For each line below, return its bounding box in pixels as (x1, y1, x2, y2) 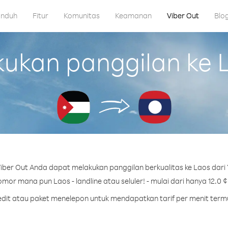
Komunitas (63, 11, 100, 20)
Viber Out (166, 11, 199, 20)
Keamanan (115, 11, 152, 20)
